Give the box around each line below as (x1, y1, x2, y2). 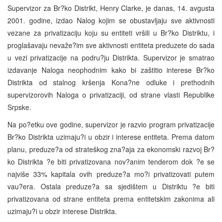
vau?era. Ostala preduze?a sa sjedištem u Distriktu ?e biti (7, 181, 215, 191)
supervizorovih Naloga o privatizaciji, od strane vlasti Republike (7, 89, 215, 100)
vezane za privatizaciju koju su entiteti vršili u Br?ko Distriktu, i (7, 27, 215, 38)
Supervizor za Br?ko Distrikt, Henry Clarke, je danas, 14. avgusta (7, 2, 215, 13)
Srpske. (7, 102, 31, 112)
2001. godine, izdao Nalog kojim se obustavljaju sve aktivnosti (7, 15, 215, 25)
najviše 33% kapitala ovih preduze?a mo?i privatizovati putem (7, 168, 215, 179)
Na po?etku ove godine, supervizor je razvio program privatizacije (7, 119, 215, 129)
